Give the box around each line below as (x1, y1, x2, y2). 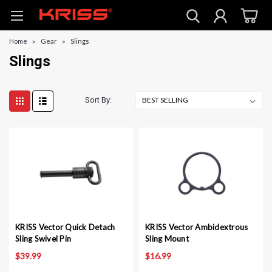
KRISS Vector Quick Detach (15, 222, 115, 232)
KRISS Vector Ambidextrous (145, 222, 248, 232)
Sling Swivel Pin (15, 234, 71, 243)
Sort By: (85, 95, 112, 104)
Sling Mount (145, 234, 189, 243)
